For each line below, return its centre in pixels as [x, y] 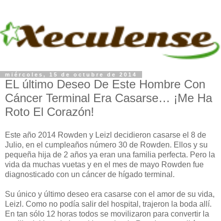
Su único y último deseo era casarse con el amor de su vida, [110, 194]
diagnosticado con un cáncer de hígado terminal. [90, 175]
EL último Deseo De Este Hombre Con [105, 84]
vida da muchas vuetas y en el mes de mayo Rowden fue [104, 165]
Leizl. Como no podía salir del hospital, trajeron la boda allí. [108, 204]
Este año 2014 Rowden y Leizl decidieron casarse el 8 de [106, 135]
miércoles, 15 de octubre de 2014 [71, 74]
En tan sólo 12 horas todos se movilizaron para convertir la [107, 214]
